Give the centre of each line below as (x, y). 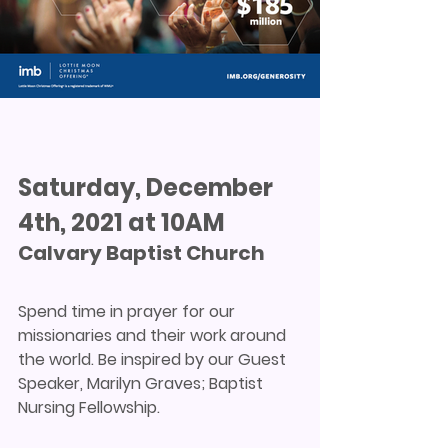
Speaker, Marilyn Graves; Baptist (142, 383)
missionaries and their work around (154, 335)
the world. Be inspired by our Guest (154, 359)
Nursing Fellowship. (89, 407)
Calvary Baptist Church (141, 252)
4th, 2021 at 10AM (121, 222)
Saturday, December (148, 187)
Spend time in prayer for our (128, 311)
